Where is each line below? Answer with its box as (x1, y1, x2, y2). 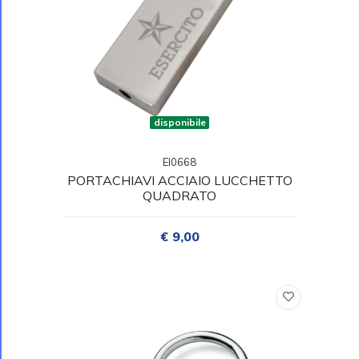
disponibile (153, 115, 206, 128)
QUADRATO (143, 187, 216, 204)
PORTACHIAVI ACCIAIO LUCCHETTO (67, 171, 292, 188)
